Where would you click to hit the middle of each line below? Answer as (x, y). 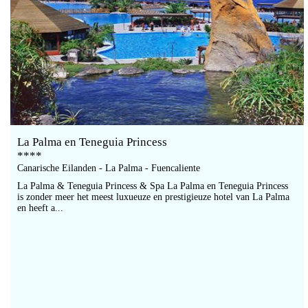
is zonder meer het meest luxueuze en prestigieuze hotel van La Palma (153, 197)
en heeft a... (40, 208)
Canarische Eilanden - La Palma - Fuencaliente (109, 168)
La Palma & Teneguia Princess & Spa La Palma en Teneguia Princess (153, 186)
